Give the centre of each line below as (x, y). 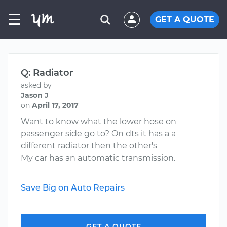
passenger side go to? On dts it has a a (98, 134)
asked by (36, 85)
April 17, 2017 (55, 105)
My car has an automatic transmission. (98, 158)
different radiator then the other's (89, 146)
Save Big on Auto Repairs (73, 188)
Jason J (35, 95)
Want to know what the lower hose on (99, 121)
